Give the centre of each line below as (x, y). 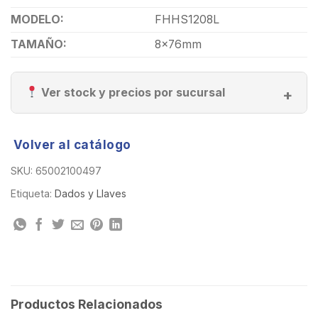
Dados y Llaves (91, 194)
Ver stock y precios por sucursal (132, 92)
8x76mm (178, 44)
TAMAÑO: (39, 44)
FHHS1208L (187, 19)
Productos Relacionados (87, 305)
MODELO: (37, 19)
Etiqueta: (33, 194)
